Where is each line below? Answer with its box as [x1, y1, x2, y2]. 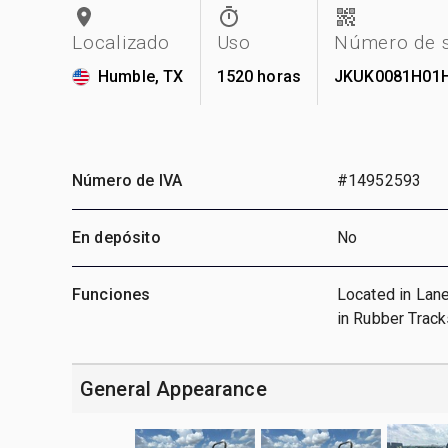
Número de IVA [72, 170, 182, 190]
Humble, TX [98, 66, 184, 86]
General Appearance [80, 376, 267, 401]
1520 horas [216, 66, 301, 86]
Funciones [72, 284, 151, 304]
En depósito [72, 227, 161, 247]
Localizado [72, 30, 170, 54]
